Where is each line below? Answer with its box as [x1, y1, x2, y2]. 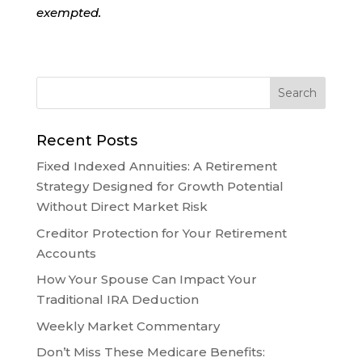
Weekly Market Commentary [36, 318, 220, 334]
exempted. [36, 5, 101, 21]
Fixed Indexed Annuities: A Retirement [36, 158, 277, 175]
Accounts [36, 245, 96, 261]
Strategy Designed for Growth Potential [36, 179, 284, 195]
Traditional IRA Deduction [36, 292, 199, 308]
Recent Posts [36, 132, 137, 150]
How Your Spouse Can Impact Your [36, 271, 257, 288]
